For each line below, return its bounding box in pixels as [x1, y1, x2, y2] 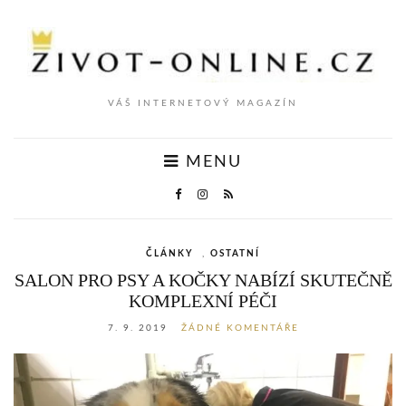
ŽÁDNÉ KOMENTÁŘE [180, 323, 299, 333]
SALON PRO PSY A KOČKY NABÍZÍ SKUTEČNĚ [14, 269, 392, 290]
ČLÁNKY [146, 248, 193, 258]
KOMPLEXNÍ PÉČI [129, 290, 277, 311]
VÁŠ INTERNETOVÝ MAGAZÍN [108, 98, 298, 108]
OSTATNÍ [210, 248, 260, 258]
